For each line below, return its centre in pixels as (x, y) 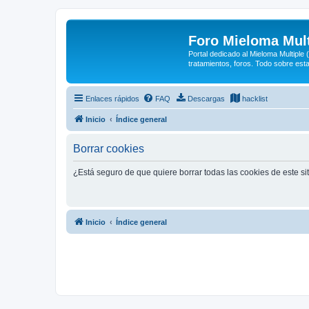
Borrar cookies (109, 148)
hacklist (255, 98)
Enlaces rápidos (112, 98)
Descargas (206, 98)
